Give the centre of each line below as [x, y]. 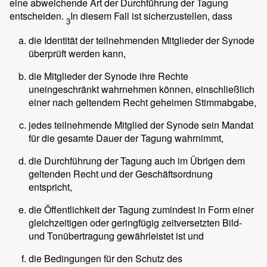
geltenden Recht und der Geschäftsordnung [121, 174]
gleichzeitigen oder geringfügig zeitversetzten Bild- [135, 223]
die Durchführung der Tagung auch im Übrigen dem [137, 161]
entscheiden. [38, 16]
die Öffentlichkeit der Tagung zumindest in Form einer [141, 210]
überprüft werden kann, [77, 54]
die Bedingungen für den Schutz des [105, 259]
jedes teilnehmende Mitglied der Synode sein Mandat [141, 125]
